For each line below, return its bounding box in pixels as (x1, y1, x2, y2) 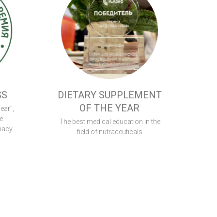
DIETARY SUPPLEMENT (57, 89, 162, 101)
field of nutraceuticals (77, 128, 142, 136)
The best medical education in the (59, 118, 160, 126)
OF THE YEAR (79, 102, 139, 114)
